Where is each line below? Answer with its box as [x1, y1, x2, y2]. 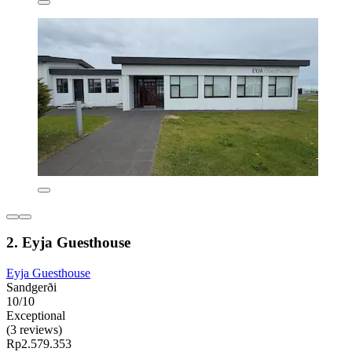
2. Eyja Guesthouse [6, 234, 130, 251]
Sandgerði [6, 280, 57, 295]
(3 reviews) [6, 323, 62, 337]
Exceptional [6, 309, 65, 323]
